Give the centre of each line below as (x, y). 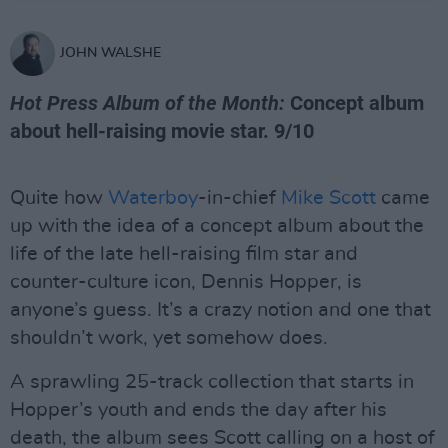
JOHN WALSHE (110, 53)
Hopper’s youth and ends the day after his (198, 410)
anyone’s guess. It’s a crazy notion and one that (220, 310)
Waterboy (153, 198)
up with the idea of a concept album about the (217, 226)
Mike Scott (328, 198)
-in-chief (239, 198)
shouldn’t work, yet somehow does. (169, 338)
